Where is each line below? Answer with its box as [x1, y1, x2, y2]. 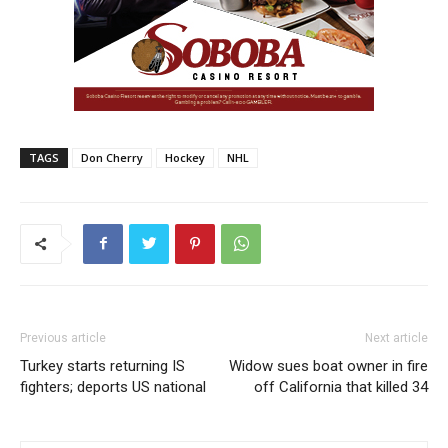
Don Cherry [81, 149, 143, 165]
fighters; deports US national [20, 377, 206, 396]
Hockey [165, 149, 205, 165]
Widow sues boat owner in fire [229, 356, 428, 375]
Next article [365, 330, 428, 345]
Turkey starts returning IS [20, 356, 185, 375]
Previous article [20, 330, 106, 345]
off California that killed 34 [254, 377, 428, 396]
